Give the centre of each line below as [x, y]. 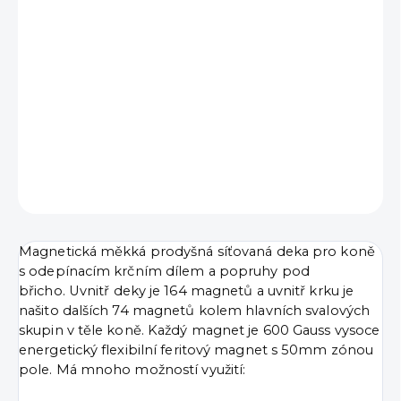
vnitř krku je [315, 291]
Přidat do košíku [188, 94]
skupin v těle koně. [83, 331]
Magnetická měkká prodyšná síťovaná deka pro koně [197, 252]
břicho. [44, 291]
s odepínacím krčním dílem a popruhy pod [164, 272]
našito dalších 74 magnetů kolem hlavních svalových [195, 311]
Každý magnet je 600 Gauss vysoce [264, 331]
